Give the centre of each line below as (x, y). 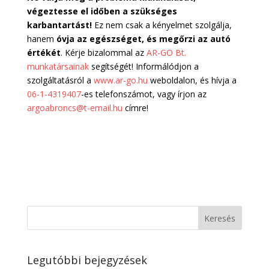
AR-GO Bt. (166, 52)
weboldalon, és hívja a (192, 80)
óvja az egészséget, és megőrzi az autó (143, 38)
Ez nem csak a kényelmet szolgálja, (162, 25)
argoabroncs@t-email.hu (74, 107)
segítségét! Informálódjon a (144, 66)
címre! (135, 107)
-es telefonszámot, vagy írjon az (144, 94)
